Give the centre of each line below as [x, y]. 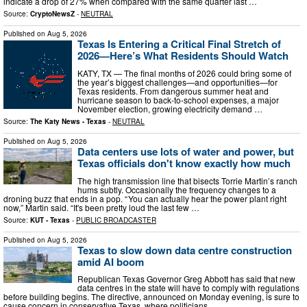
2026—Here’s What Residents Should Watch [183, 56]
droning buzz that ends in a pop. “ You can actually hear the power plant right [145, 198]
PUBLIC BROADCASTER [116, 220]
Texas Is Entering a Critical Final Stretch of [179, 44]
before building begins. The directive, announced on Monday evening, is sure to [151, 297]
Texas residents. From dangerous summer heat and [173, 90]
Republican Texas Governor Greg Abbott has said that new [186, 279]
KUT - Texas [50, 220]
